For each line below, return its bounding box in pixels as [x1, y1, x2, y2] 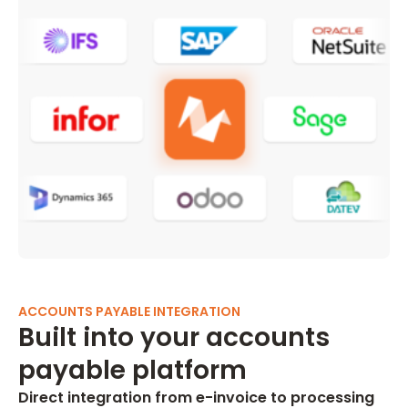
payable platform [18, 352, 247, 388]
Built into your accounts [18, 320, 330, 355]
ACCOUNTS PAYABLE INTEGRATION [18, 302, 240, 321]
